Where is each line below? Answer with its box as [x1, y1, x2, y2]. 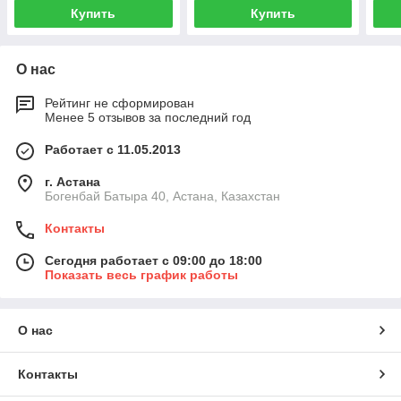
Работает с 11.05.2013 [45, 142, 181, 158]
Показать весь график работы [45, 268, 238, 283]
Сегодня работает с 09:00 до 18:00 [45, 253, 262, 269]
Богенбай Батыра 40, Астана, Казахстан [45, 189, 280, 204]
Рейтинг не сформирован [45, 96, 194, 111]
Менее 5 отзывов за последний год [45, 110, 251, 125]
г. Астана [45, 175, 100, 190]
